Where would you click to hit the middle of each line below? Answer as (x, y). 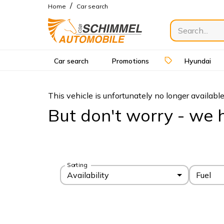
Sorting (77, 164)
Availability (88, 175)
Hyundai (197, 61)
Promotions (130, 61)
